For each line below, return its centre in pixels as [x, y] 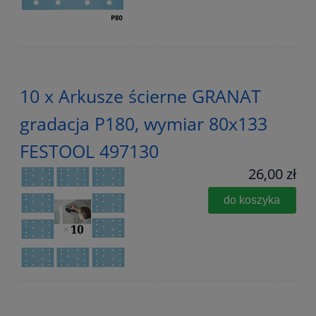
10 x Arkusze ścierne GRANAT [140, 96]
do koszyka [252, 200]
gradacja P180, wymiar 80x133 [144, 124]
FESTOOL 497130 [89, 151]
